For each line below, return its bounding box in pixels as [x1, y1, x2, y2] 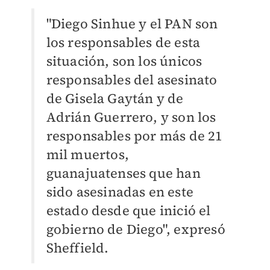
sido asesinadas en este [46, 182, 194, 201]
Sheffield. [46, 238, 109, 257]
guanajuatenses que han [46, 163, 201, 182]
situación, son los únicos [46, 51, 202, 70]
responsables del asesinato [46, 70, 218, 89]
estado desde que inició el [46, 201, 211, 219]
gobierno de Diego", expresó [46, 219, 225, 238]
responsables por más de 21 [46, 126, 223, 145]
